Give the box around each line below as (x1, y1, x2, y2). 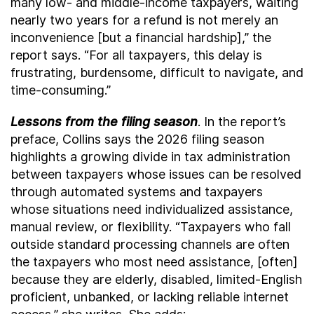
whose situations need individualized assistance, (11, 202, 293, 217)
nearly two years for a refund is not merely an (11, 13, 278, 27)
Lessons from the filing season (11, 114, 198, 129)
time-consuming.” (11, 83, 111, 97)
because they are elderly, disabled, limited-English (11, 272, 302, 287)
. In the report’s (198, 114, 286, 129)
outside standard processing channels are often (11, 237, 289, 252)
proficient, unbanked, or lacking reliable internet (11, 289, 289, 304)
